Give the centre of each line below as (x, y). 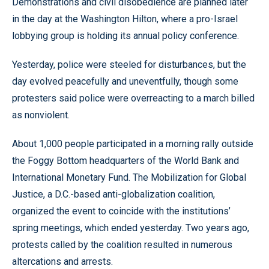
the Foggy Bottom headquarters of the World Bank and (125, 161)
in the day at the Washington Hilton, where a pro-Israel (125, 19)
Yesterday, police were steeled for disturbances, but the (129, 65)
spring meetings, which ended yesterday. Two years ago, (131, 228)
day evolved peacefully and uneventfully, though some (125, 81)
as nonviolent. (41, 115)
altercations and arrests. (62, 261)
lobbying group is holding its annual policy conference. (125, 36)
